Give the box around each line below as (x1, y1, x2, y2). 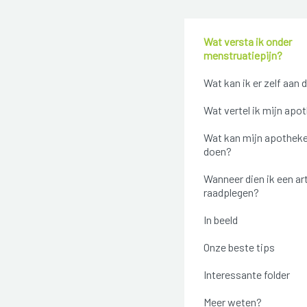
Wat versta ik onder (203, 35, 292, 49)
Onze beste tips (203, 241, 275, 254)
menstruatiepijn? (203, 49, 282, 62)
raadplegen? (203, 186, 259, 199)
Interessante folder (203, 268, 290, 282)
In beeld (203, 213, 238, 227)
